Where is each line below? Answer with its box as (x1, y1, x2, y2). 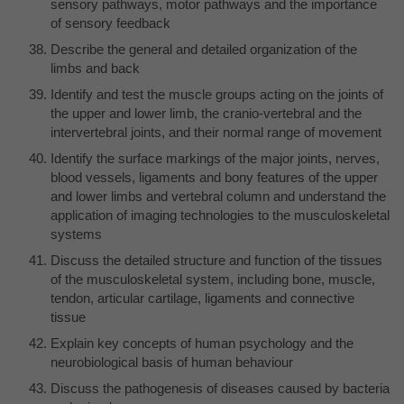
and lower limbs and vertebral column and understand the (50, 188, 386, 204)
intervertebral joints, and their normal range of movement (50, 124, 381, 140)
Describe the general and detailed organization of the (50, 41, 357, 57)
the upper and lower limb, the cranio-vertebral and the (50, 105, 362, 121)
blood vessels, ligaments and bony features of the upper (50, 169, 378, 185)
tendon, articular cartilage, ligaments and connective (50, 289, 354, 306)
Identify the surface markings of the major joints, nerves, (50, 150, 380, 166)
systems (50, 225, 102, 242)
